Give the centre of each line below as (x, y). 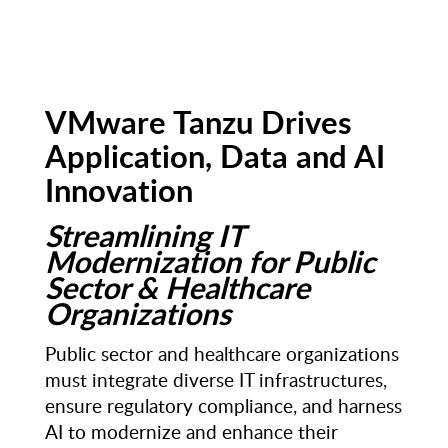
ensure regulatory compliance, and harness (223, 405)
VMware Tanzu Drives (198, 121)
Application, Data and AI (214, 155)
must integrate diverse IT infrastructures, (215, 379)
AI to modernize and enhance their (191, 431)
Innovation (118, 189)
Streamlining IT (144, 235)
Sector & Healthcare (177, 287)
